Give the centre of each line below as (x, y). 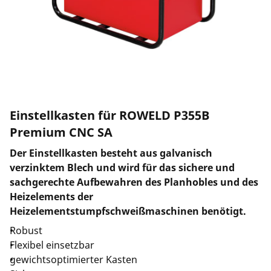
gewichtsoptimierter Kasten (73, 260)
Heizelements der (51, 197)
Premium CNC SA (61, 132)
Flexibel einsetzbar (52, 245)
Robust (26, 230)
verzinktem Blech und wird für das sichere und (122, 168)
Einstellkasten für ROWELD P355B (109, 115)
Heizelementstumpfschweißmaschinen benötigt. (128, 211)
